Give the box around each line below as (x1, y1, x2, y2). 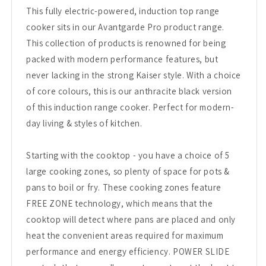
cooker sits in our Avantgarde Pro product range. (26, 21, 224, 33)
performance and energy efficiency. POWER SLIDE (26, 245, 230, 257)
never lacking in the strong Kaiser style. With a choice (26, 69, 242, 81)
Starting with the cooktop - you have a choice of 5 (26, 149, 230, 161)
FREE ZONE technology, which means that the (26, 197, 213, 209)
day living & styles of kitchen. (26, 117, 142, 129)
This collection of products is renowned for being (26, 37, 226, 49)
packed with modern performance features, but (26, 53, 218, 65)
